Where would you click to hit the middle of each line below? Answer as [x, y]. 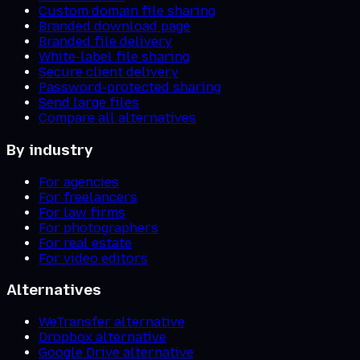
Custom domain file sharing [127, 11]
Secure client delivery [108, 72]
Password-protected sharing [130, 88]
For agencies [79, 182]
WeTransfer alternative [112, 321]
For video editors [93, 258]
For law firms [82, 212]
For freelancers [88, 197]
